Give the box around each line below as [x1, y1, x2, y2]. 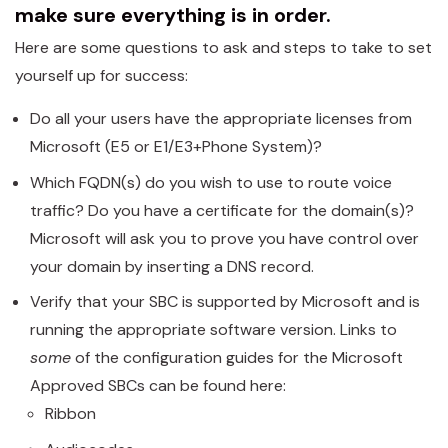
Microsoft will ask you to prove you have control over [30, 227, 419, 249]
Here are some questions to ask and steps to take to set [15, 37, 432, 58]
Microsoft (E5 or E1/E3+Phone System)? [30, 136, 322, 157]
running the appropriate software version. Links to [30, 319, 397, 340]
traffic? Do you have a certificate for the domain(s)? [30, 199, 414, 221]
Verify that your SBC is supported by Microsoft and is [30, 291, 420, 312]
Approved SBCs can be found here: [30, 375, 286, 396]
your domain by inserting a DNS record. [30, 255, 314, 277]
